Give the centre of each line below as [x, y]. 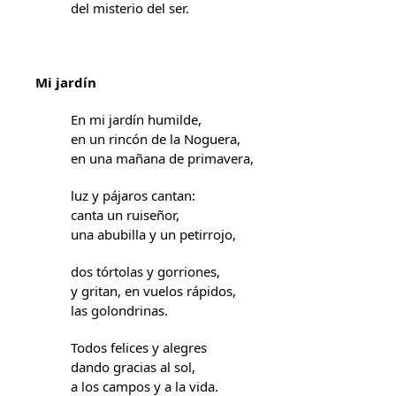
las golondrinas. [119, 310]
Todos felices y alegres [139, 347]
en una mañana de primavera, [162, 158]
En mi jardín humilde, [136, 119]
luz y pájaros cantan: [133, 195]
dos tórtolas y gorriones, [145, 271]
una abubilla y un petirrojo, [153, 234]
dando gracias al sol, [133, 367]
